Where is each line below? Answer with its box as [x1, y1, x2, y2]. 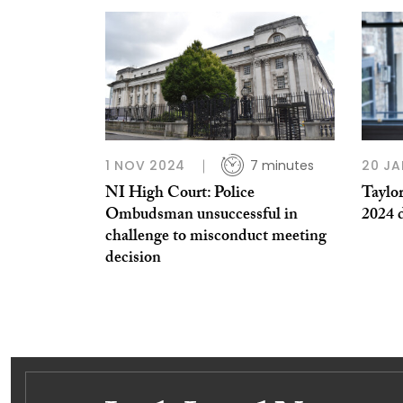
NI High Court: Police [105, 181, 255, 210]
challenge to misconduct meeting [105, 224, 327, 253]
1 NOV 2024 [105, 157, 185, 175]
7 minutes [250, 157, 314, 175]
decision [105, 246, 161, 274]
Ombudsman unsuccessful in [105, 202, 298, 231]
